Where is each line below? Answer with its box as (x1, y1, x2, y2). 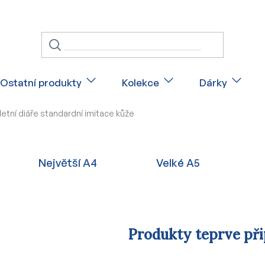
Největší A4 (38, 156, 97, 169)
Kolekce (122, 76, 159, 89)
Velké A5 (156, 156, 201, 169)
